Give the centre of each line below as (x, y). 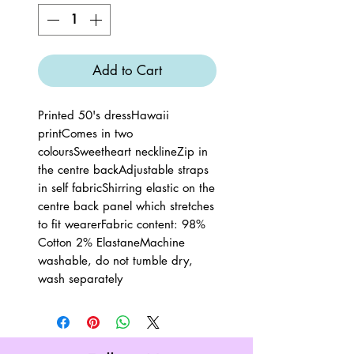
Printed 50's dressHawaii (104, 115)
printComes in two (85, 133)
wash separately (80, 279)
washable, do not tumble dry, (115, 260)
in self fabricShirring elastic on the (126, 188)
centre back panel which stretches (126, 206)
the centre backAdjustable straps (123, 169)
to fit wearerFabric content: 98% (122, 224)
